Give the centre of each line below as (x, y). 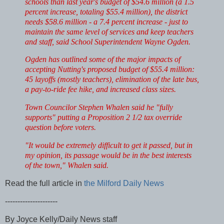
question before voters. (60, 127)
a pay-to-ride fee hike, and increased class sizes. (100, 89)
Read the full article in (44, 183)
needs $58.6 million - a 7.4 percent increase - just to (106, 21)
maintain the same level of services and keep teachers (109, 31)
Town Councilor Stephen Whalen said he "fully (99, 107)
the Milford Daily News (124, 183)
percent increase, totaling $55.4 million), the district (106, 11)
